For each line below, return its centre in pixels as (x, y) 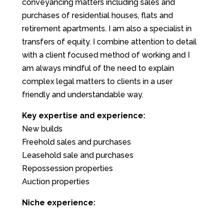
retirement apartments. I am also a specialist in (107, 28)
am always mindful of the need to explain (98, 68)
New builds (42, 129)
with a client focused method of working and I (106, 55)
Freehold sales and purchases (76, 142)
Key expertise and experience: (83, 115)
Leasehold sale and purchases (77, 155)
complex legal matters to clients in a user (97, 81)
